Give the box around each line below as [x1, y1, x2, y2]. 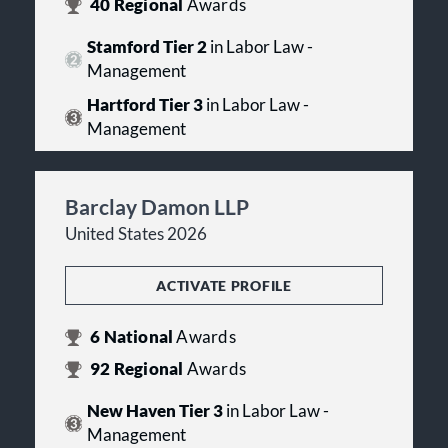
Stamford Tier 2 [86, 37, 207, 58]
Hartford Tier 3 [86, 95, 203, 116]
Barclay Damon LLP [65, 194, 249, 220]
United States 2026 [65, 224, 207, 245]
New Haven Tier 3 [86, 401, 223, 422]
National [100, 327, 177, 348]
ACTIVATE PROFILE [156, 277, 292, 295]
